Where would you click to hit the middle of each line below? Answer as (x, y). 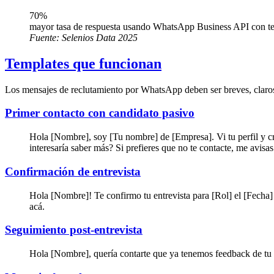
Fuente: (46, 37)
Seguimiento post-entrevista (74, 230)
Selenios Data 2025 (100, 37)
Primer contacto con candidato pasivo (100, 113)
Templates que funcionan (83, 63)
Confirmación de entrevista (73, 171)
